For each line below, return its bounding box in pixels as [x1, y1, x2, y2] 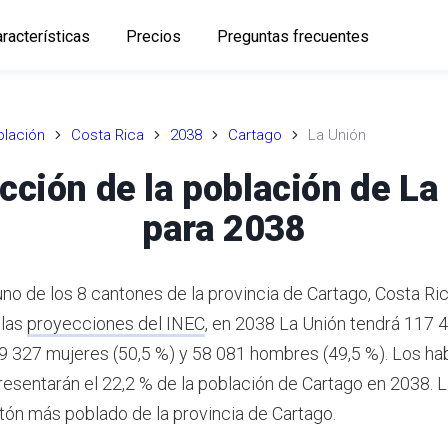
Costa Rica [71, 126, 144, 144]
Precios [125, 26, 181, 46]
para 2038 [142, 207, 306, 250]
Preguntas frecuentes [216, 26, 369, 46]
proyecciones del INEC [27, 312, 205, 334]
